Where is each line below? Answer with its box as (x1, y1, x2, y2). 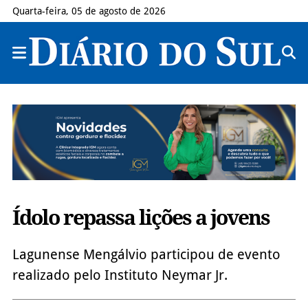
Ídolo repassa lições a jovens (12, 205, 269, 230)
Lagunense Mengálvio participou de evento (12, 245, 280, 263)
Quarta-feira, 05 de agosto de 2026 (12, 5, 166, 16)
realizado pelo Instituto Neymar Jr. (12, 266, 228, 283)
